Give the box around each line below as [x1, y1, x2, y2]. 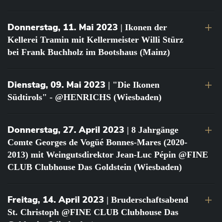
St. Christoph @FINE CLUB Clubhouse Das [7, 207, 178, 218]
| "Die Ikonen [108, 80, 160, 90]
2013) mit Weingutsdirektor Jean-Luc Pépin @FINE [7, 150, 208, 160]
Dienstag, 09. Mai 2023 [7, 79, 108, 91]
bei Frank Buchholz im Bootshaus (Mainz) [7, 47, 170, 57]
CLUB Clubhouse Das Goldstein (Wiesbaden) [7, 162, 182, 172]
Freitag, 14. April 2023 [7, 194, 107, 206]
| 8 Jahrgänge [127, 125, 178, 135]
